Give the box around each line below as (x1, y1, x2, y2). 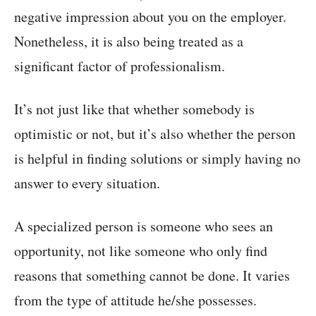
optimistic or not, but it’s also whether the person (14, 124, 296, 144)
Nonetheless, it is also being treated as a (14, 32, 243, 51)
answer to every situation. (14, 174, 160, 193)
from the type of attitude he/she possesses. (14, 291, 257, 310)
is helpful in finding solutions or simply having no (14, 149, 300, 169)
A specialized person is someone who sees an (14, 217, 273, 236)
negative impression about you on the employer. (14, 7, 286, 27)
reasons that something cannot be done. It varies (14, 266, 290, 286)
